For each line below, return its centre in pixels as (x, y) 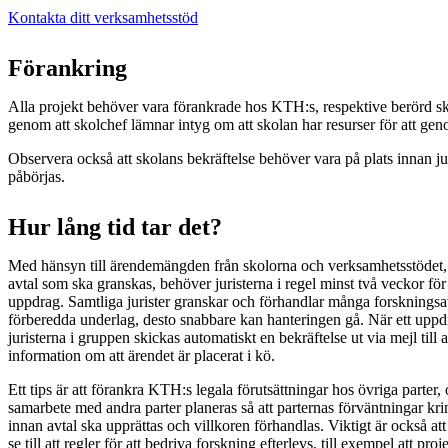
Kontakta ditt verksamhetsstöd (103, 17)
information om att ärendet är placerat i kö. (141, 355)
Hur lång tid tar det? (115, 226)
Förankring (67, 67)
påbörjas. (36, 176)
